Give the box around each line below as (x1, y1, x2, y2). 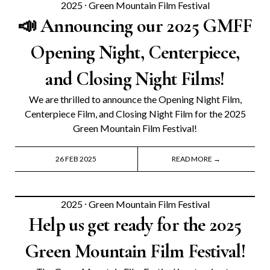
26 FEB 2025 (55, 154, 97, 164)
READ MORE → (172, 154, 221, 164)
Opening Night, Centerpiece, (30, 40, 240, 64)
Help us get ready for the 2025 (28, 213, 242, 237)
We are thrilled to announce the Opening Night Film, (28, 93, 242, 105)
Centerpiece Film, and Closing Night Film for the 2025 (24, 108, 246, 120)
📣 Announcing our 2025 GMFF (17, 14, 253, 38)
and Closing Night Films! (45, 67, 225, 91)
